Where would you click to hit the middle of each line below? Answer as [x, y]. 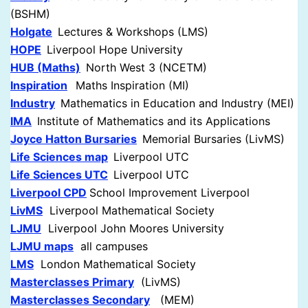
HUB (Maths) [45, 68]
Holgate [31, 32]
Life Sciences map [59, 157]
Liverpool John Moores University [133, 229]
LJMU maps [42, 246]
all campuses [111, 246]
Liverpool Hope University [115, 50]
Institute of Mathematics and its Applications [154, 121]
